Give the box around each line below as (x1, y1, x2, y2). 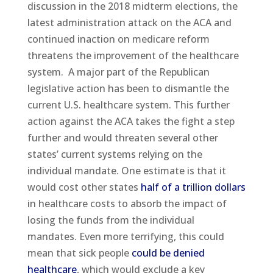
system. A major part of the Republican (27, 65, 210, 79)
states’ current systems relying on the (27, 147, 202, 161)
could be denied (129, 246, 205, 260)
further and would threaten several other (27, 130, 218, 144)
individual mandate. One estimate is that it (27, 163, 226, 177)
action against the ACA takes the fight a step (27, 114, 235, 128)
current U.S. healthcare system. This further (27, 97, 230, 112)
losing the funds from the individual (27, 213, 194, 227)
